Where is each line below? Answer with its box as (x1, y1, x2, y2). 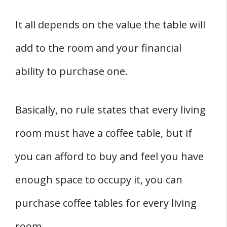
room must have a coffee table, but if (15, 126, 192, 140)
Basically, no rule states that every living (15, 103, 206, 117)
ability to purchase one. (15, 64, 128, 79)
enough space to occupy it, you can (15, 173, 182, 187)
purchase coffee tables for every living (15, 196, 197, 210)
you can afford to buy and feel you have (15, 149, 204, 164)
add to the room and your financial (15, 41, 181, 55)
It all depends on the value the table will (15, 18, 205, 32)
